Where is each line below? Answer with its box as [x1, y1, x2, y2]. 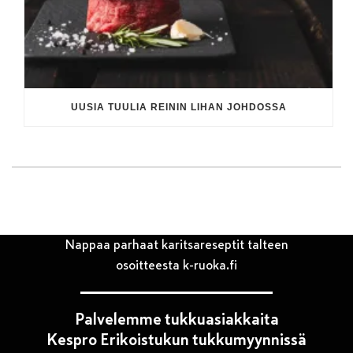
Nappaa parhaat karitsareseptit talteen [65, 236, 288, 253]
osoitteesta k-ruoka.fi [116, 257, 237, 273]
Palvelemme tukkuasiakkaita [74, 309, 279, 329]
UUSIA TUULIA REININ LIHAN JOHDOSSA [70, 101, 287, 113]
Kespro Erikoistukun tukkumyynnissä [46, 329, 307, 350]
